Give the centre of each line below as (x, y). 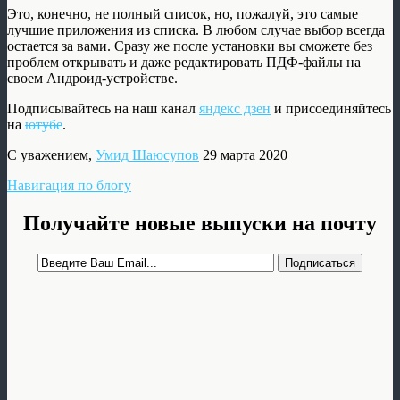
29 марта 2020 (243, 155)
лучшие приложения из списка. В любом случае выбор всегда (196, 30)
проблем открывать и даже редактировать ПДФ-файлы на (184, 62)
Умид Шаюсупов (147, 155)
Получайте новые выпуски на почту (200, 223)
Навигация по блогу (69, 186)
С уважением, (51, 155)
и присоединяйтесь (331, 109)
